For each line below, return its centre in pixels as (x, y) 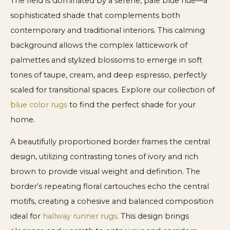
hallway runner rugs (80, 216)
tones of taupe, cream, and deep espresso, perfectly (109, 75)
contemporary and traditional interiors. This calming (108, 30)
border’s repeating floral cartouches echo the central (110, 187)
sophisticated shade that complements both (95, 15)
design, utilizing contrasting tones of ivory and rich (104, 157)
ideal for (26, 216)
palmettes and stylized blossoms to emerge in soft (106, 60)
